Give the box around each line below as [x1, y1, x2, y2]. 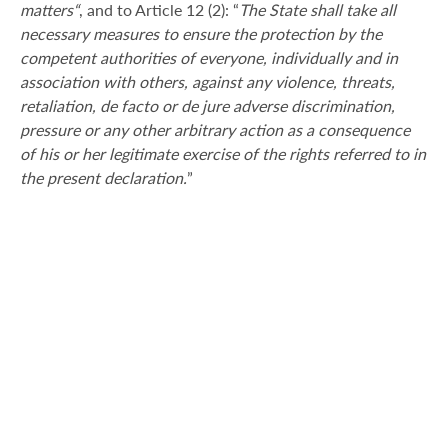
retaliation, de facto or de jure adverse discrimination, [20, 96, 395, 116]
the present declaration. [20, 168, 187, 188]
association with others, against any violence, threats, [20, 72, 395, 92]
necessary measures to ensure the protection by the [20, 24, 382, 44]
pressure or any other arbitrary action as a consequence [20, 120, 410, 140]
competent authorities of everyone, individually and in [20, 48, 398, 68]
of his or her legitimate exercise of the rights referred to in [20, 144, 426, 164]
